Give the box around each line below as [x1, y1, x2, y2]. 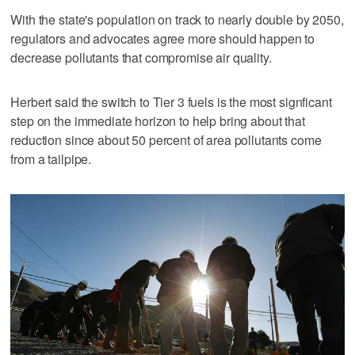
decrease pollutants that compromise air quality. [10, 48, 272, 67]
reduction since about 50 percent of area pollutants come [10, 130, 322, 149]
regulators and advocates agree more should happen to [10, 29, 315, 48]
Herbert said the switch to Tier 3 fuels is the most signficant [10, 92, 332, 111]
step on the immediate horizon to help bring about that [10, 111, 305, 130]
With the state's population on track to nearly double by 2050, [10, 10, 344, 29]
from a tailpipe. [10, 149, 92, 168]
